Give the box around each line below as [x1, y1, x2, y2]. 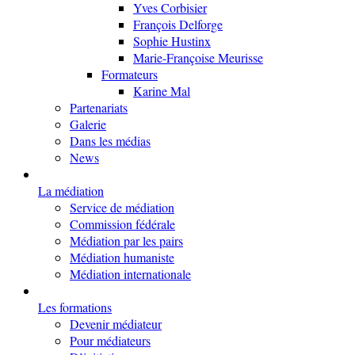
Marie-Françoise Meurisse [133, 49, 263, 66]
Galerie [70, 116, 106, 132]
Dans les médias [70, 132, 151, 149]
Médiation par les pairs [70, 232, 183, 249]
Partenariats [70, 99, 128, 116]
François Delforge [133, 16, 223, 32]
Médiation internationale [70, 265, 191, 282]
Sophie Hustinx [133, 32, 211, 49]
